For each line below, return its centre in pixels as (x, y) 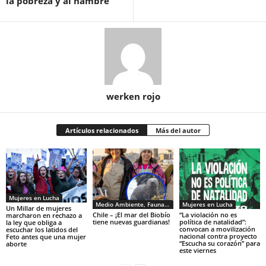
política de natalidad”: (213, 221)
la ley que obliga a (34, 222)
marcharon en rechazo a (44, 215)
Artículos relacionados (102, 131)
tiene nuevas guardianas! (131, 221)
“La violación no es (208, 214)
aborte (16, 243)
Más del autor (178, 131)
